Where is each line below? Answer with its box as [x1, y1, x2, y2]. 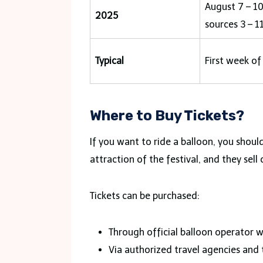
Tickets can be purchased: [90, 190, 200, 201]
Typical [95, 55, 124, 66]
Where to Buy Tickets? [90, 107, 244, 124]
